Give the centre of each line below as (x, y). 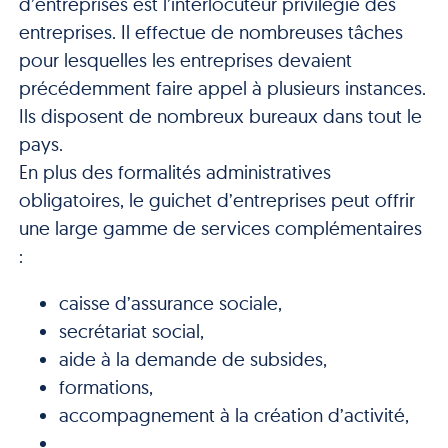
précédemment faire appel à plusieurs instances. (222, 87)
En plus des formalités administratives (174, 171)
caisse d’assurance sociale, (170, 302)
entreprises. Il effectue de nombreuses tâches (210, 31)
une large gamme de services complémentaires (220, 227)
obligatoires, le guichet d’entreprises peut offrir (216, 199)
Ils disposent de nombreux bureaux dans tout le (220, 115)
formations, (105, 386)
